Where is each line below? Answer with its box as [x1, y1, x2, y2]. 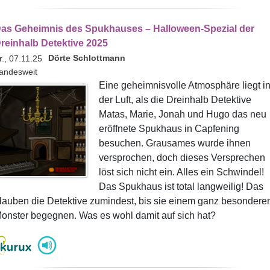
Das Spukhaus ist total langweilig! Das [98, 181, 263, 192]
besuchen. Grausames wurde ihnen [98, 138, 251, 148]
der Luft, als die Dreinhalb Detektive [98, 95, 251, 105]
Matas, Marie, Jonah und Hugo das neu [98, 109, 266, 119]
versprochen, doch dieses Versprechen [98, 152, 265, 163]
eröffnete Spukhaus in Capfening [98, 124, 239, 134]
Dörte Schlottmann [48, 53, 125, 63]
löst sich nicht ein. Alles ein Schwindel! [98, 167, 264, 177]
